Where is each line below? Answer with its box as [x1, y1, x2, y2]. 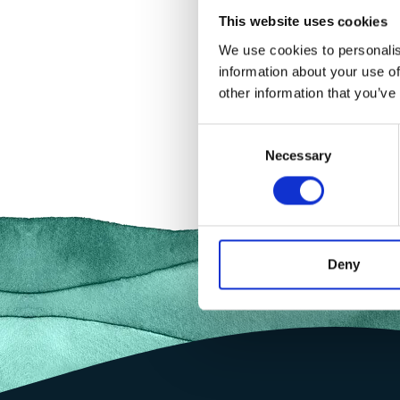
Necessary [265, 147, 331, 163]
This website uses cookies [218, 13, 387, 29]
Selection [197, 147, 252, 163]
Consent [197, 126, 247, 142]
